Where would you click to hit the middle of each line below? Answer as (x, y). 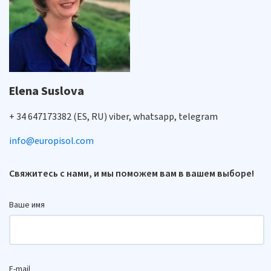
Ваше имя (27, 205)
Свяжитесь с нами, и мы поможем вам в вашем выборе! (132, 173)
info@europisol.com (51, 141)
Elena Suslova (47, 91)
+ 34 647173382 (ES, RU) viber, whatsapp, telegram (113, 116)
